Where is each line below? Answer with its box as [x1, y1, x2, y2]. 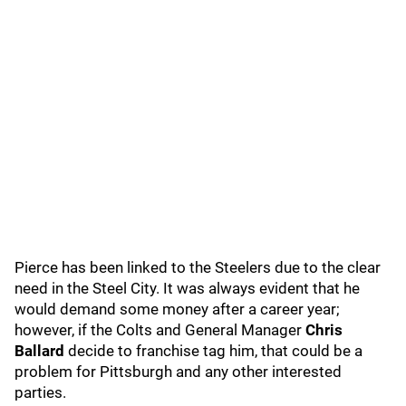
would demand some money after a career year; [14, 300, 340, 318]
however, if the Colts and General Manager [14, 321, 305, 339]
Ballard [14, 342, 68, 360]
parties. [14, 383, 70, 401]
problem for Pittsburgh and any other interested [14, 362, 342, 381]
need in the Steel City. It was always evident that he [14, 279, 360, 297]
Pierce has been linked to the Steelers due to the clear [14, 258, 381, 276]
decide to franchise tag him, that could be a [68, 342, 362, 360]
